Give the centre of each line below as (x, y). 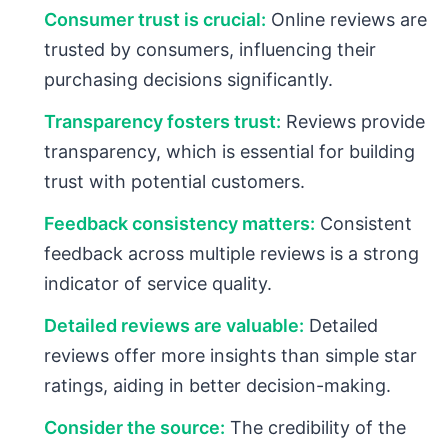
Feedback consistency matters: (179, 224)
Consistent (363, 224)
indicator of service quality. (158, 284)
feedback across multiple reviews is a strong (231, 254)
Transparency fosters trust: (162, 122)
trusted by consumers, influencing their (210, 50)
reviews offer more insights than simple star (230, 356)
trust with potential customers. (174, 182)
